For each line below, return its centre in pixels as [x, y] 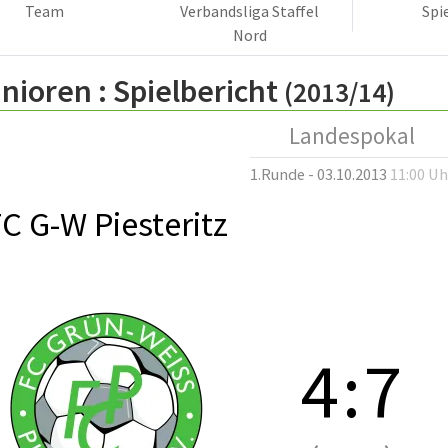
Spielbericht [195, 90]
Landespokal [352, 135]
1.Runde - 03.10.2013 [320, 173]
